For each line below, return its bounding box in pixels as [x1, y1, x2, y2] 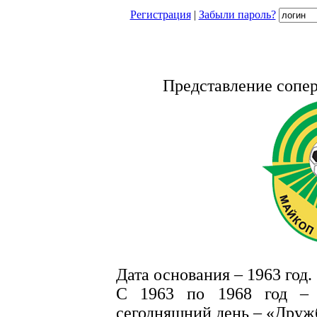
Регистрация [129, 8, 191, 21]
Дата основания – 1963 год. [116, 265, 312, 284]
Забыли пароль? [198, 8, 276, 21]
